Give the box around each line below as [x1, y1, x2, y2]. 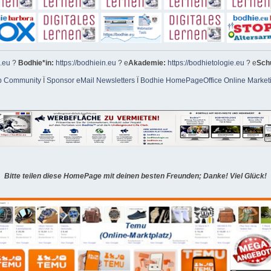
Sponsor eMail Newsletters [46, 76, 135, 85]
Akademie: [128, 59, 168, 68]
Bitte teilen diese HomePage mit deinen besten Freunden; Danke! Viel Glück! [4, 171, 267, 180]
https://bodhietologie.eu [168, 59, 244, 68]
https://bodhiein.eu [56, 59, 116, 68]
